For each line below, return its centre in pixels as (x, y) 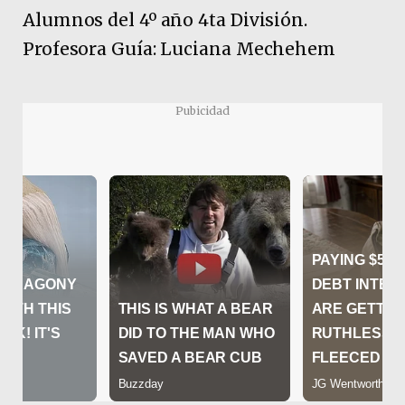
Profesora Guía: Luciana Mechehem (179, 49)
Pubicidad (202, 110)
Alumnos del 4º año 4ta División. (165, 20)
